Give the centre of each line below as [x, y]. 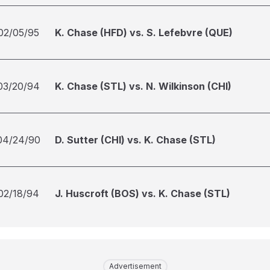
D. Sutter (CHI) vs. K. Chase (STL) [135, 140]
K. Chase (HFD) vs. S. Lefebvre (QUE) [144, 33]
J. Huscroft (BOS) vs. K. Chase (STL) [143, 193]
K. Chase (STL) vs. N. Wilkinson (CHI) [143, 86]
